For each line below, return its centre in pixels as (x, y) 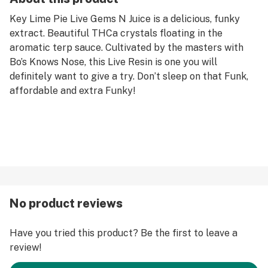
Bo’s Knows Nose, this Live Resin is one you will (113, 62)
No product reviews (66, 203)
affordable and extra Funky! (73, 91)
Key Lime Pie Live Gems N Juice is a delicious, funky (125, 19)
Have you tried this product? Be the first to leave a (124, 233)
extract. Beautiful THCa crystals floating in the (116, 33)
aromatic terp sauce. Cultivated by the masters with (127, 48)
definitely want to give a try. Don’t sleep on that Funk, (129, 76)
